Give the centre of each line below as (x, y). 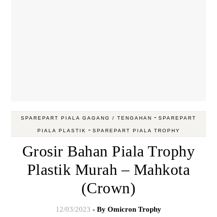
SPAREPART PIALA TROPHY (136, 130)
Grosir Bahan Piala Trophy (108, 151)
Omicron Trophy (134, 209)
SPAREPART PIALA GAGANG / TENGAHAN (86, 118)
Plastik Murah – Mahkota (108, 169)
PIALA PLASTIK (62, 130)
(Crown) (108, 188)
